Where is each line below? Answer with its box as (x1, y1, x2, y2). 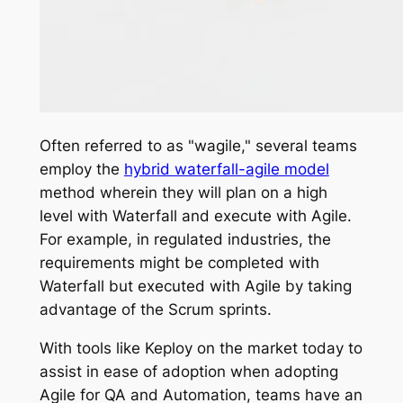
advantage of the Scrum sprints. (39, 300, 272, 319)
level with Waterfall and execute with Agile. (39, 207, 352, 226)
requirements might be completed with (39, 254, 319, 273)
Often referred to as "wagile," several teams (39, 137, 357, 156)
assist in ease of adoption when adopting (39, 362, 338, 381)
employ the (39, 160, 124, 179)
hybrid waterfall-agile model (123, 160, 329, 179)
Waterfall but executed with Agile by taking (39, 277, 352, 296)
